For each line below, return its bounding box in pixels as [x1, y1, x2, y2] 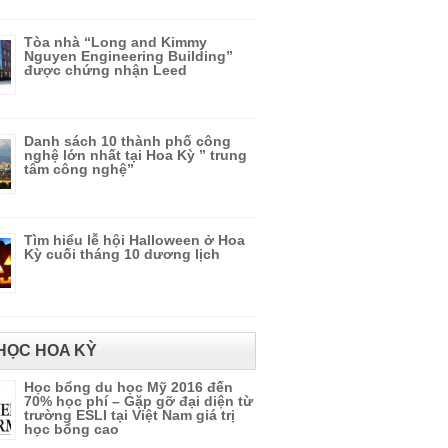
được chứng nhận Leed [24, 62, 187, 78]
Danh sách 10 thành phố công [24, 133, 231, 149]
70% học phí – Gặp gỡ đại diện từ [24, 393, 253, 409]
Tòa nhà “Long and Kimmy [24, 34, 207, 50]
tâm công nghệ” [24, 161, 134, 177]
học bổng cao [24, 421, 119, 437]
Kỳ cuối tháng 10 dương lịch [24, 246, 220, 262]
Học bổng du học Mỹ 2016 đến [24, 379, 233, 395]
